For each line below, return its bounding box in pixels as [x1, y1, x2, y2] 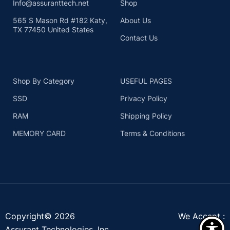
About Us [120, 16, 151, 25]
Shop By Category [13, 76, 74, 86]
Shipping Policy [120, 111, 172, 121]
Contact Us [120, 33, 158, 43]
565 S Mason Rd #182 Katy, [13, 16, 107, 25]
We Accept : [178, 211, 225, 222]
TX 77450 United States [13, 25, 93, 34]
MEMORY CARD [13, 129, 66, 138]
